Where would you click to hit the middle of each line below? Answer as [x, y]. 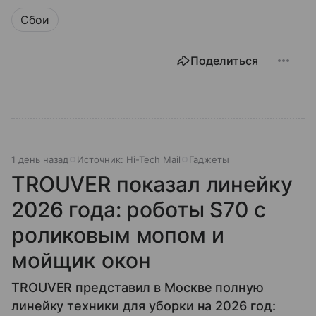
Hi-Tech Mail [153, 160]
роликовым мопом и [118, 235]
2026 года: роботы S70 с [139, 210]
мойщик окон [81, 261]
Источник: [102, 160]
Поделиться [224, 61]
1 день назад [40, 160]
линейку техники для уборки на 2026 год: [144, 306]
